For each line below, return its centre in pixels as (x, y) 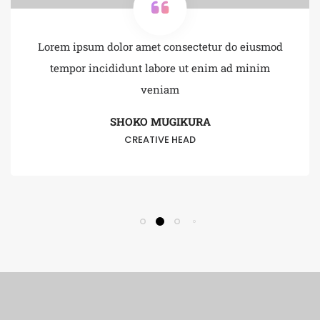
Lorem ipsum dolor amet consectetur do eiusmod (124, 47)
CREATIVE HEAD (124, 140)
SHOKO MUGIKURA (124, 122)
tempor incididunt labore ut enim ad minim (124, 68)
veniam (124, 90)
